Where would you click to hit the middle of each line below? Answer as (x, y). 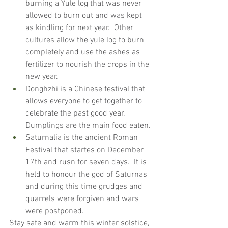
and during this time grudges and (85, 187)
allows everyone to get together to (85, 102)
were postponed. (55, 211)
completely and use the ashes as (84, 53)
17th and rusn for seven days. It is (87, 163)
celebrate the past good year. (77, 114)
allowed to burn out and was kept (85, 16)
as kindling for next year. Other (80, 28)
